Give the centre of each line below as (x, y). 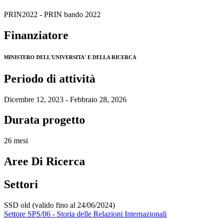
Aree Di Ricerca (44, 162)
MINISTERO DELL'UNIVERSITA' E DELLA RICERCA (70, 57)
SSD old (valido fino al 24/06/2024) (59, 205)
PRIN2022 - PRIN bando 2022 (52, 14)
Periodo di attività (50, 78)
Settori (21, 185)
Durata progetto (44, 120)
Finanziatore (36, 35)
